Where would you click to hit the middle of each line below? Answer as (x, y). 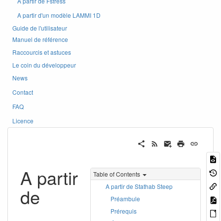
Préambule (125, 198)
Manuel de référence (40, 39)
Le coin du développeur (44, 65)
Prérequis (124, 211)
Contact (23, 92)
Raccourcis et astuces (42, 52)
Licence (23, 121)
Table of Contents (117, 174)
